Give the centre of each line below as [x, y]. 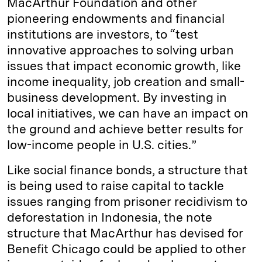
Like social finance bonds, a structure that [127, 170]
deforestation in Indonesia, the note [110, 217]
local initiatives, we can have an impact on [128, 113]
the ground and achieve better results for [125, 129]
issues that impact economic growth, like [124, 66]
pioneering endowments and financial [116, 18]
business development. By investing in [117, 97]
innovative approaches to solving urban [120, 50]
